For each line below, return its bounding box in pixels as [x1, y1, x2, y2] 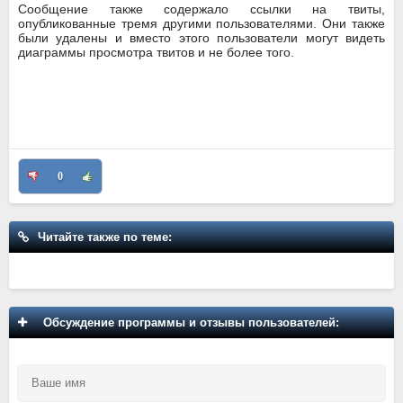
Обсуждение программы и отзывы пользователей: [36, 316, 339, 330]
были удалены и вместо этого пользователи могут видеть [18, 30, 385, 45]
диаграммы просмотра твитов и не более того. [18, 44, 294, 59]
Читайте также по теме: [38, 230, 172, 245]
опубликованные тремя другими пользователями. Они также [18, 15, 385, 31]
